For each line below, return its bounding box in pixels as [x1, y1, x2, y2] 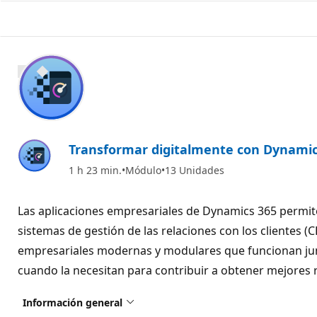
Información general [23, 295, 122, 309]
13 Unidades [165, 163, 224, 177]
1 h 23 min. [69, 163, 122, 177]
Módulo [125, 163, 161, 177]
